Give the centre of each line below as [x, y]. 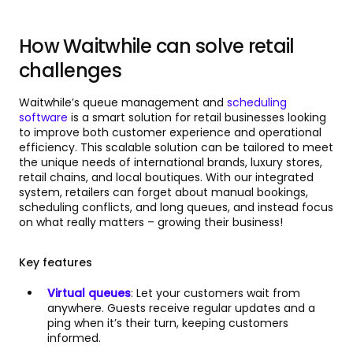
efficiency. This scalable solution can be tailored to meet [176, 148]
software [43, 118]
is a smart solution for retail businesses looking [197, 118]
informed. [74, 338]
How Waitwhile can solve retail [157, 46]
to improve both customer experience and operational [170, 133]
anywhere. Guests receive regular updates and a [181, 308]
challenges [70, 71]
